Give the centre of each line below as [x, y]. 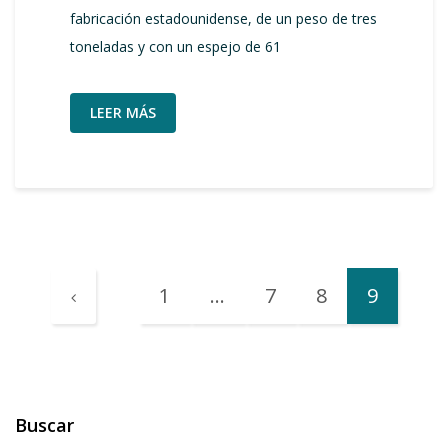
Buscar [44, 425]
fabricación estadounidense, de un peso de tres [223, 18]
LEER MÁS [123, 112]
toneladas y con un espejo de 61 [175, 46]
